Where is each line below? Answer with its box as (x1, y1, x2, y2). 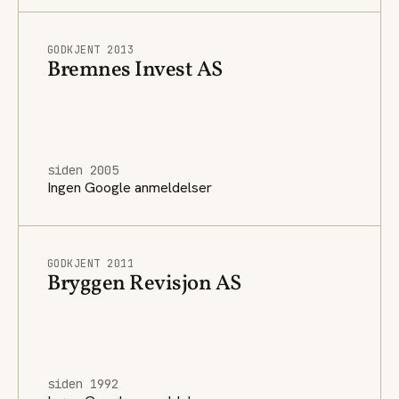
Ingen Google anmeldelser (47, 177, 212, 197)
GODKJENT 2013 (47, 42, 134, 57)
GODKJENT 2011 (47, 256, 134, 271)
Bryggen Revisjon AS (47, 268, 241, 299)
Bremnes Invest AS (47, 54, 223, 85)
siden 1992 (47, 375, 118, 392)
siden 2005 (47, 161, 118, 178)
